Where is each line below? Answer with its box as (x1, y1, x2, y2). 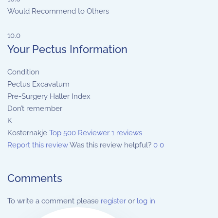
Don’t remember (7, 104, 62, 113)
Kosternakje (7, 128, 47, 137)
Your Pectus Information (7, 43, 127, 55)
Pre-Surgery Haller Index (7, 92, 91, 101)
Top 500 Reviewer (49, 128, 109, 137)
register (101, 197, 126, 205)
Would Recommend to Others (7, 7, 109, 16)
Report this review (7, 141, 68, 149)
